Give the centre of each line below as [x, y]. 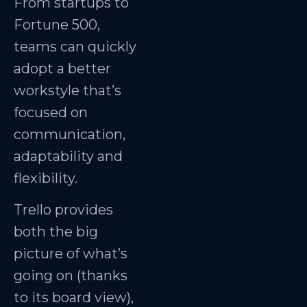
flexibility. [47, 178]
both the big [56, 232]
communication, [70, 134]
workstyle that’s [67, 90]
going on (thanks [71, 276]
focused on [51, 112]
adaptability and [68, 156]
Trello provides [63, 210]
